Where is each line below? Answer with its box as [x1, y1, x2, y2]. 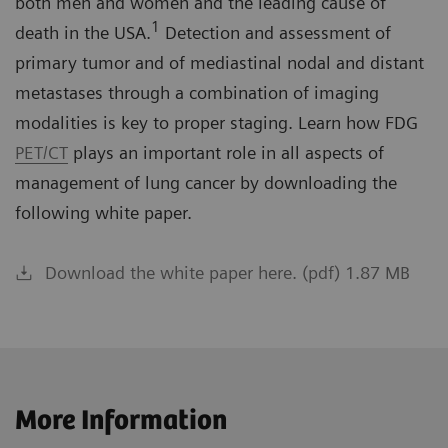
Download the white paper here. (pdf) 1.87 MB [45, 262, 410, 284]
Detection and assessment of [160, 22, 391, 44]
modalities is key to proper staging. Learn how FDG [15, 112, 418, 134]
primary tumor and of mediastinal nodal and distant [15, 52, 424, 74]
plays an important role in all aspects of [68, 142, 384, 164]
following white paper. [15, 202, 192, 224]
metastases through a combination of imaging [15, 82, 379, 104]
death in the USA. [15, 22, 151, 44]
